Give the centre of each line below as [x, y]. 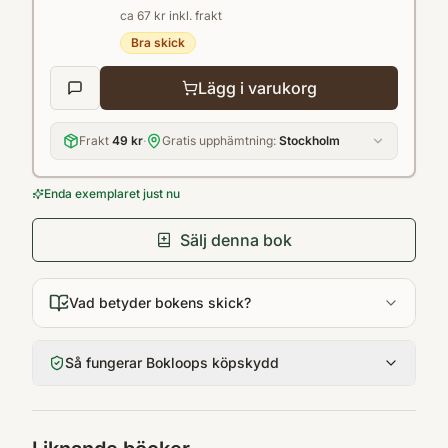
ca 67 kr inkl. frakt [171, 16]
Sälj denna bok [236, 240]
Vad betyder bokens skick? [160, 303]
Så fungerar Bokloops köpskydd [172, 363]
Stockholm [309, 141]
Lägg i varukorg [257, 88]
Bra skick [158, 43]
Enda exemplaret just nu [112, 194]
